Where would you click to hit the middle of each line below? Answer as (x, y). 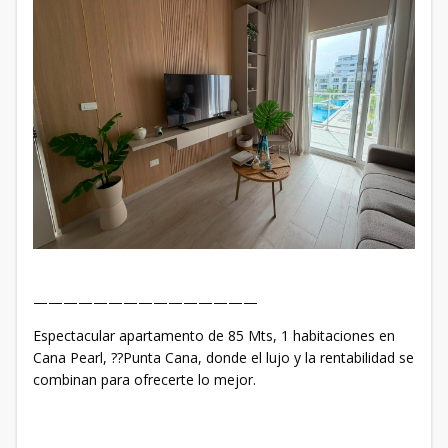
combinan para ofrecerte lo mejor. (144, 380)
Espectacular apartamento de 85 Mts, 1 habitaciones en (214, 336)
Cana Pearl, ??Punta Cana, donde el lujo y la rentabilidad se (223, 358)
